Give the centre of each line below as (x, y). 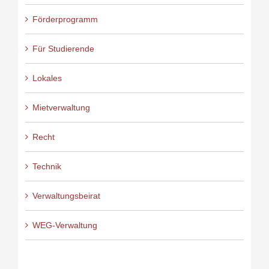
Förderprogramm (65, 20)
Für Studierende (63, 49)
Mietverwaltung (61, 108)
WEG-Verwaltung (65, 225)
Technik (47, 167)
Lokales (47, 78)
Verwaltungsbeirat (66, 196)
